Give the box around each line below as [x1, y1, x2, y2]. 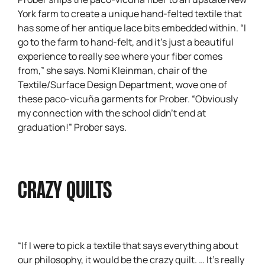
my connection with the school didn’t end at [18, 105, 206, 119]
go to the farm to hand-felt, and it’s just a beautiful [18, 34, 234, 48]
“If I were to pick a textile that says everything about [18, 238, 238, 251]
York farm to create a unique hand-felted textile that [18, 6, 242, 20]
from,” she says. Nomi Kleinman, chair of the [18, 63, 207, 76]
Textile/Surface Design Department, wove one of [18, 77, 227, 91]
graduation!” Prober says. [18, 119, 127, 133]
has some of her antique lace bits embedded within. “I [18, 20, 246, 34]
